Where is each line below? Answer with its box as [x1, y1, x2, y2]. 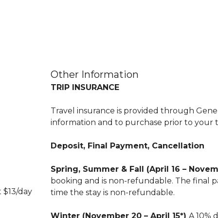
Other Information [51, 69, 139, 81]
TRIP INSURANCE [51, 83, 119, 92]
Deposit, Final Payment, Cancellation [51, 141, 204, 151]
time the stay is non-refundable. [51, 188, 175, 198]
